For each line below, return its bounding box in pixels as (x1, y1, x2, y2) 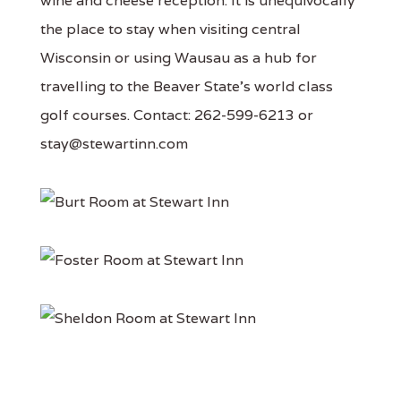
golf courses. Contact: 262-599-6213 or (40, 106, 313, 125)
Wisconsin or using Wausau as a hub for (40, 48, 317, 68)
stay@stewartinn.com (40, 134, 188, 154)
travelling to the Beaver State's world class (40, 77, 333, 97)
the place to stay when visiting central (40, 20, 301, 39)
